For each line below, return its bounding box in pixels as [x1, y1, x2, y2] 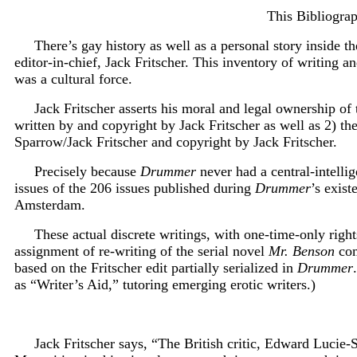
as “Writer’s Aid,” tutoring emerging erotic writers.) [14, 276, 316, 292]
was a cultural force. [14, 70, 132, 87]
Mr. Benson [269, 242, 335, 259]
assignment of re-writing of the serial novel [14, 242, 269, 259]
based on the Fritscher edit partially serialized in [14, 259, 297, 276]
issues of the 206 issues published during [14, 179, 255, 196]
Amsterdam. [14, 196, 85, 213]
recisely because [42, 163, 140, 179]
